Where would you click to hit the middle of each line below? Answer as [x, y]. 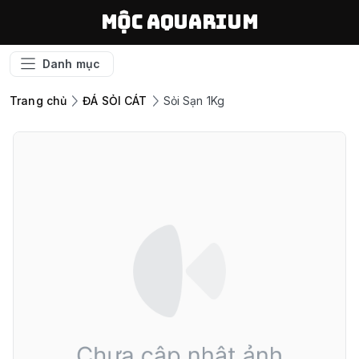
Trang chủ [38, 101]
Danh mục [72, 64]
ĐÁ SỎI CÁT [115, 101]
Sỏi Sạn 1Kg [194, 101]
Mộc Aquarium [179, 22]
